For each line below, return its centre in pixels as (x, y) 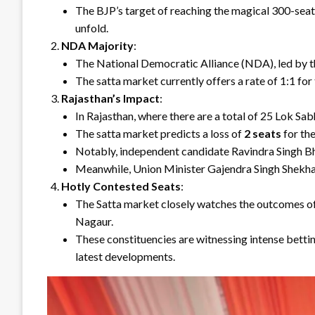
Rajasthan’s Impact (110, 98)
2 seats (263, 133)
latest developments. (125, 256)
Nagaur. (94, 221)
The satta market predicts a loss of (160, 133)
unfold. (92, 27)
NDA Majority (97, 45)
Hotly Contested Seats (121, 186)
